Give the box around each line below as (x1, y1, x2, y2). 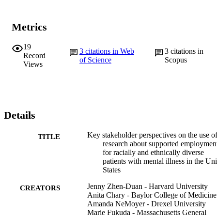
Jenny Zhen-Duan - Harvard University (87, 182, 208, 190)
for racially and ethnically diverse (103, 148, 204, 156)
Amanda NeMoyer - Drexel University (87, 199, 206, 208)
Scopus (165, 55, 187, 64)
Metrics (12, 21, 47, 33)
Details (4, 109, 35, 122)
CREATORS (20, 184, 60, 192)
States (103, 165, 121, 174)
